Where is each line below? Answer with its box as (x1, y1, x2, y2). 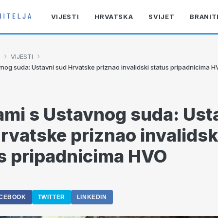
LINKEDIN (76, 194, 107, 200)
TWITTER (37, 194, 65, 200)
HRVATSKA (94, 13, 133, 20)
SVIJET (148, 13, 175, 20)
